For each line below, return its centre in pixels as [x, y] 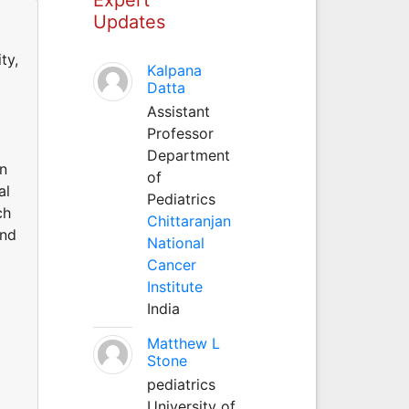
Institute [174, 286]
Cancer [171, 264]
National [175, 242]
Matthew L [183, 343]
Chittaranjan [189, 220]
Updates [129, 21]
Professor [180, 133]
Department [188, 155]
